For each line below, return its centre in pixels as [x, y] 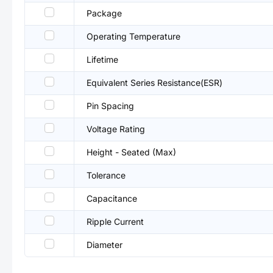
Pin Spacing [110, 106]
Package [104, 13]
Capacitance [112, 198]
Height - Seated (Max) [131, 152]
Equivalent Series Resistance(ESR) [154, 83]
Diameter [105, 245]
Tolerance [106, 175]
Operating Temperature [133, 36]
